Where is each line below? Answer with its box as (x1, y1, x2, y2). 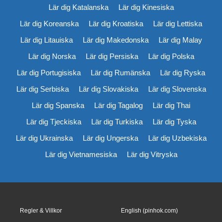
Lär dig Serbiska (16, 84, 69, 93)
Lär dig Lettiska (153, 19, 202, 28)
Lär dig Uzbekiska (148, 133, 207, 142)
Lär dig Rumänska (91, 68, 150, 77)
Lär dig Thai (153, 101, 190, 110)
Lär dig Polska (148, 52, 194, 60)
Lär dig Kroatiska (89, 19, 143, 28)
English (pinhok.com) (121, 207, 178, 214)
